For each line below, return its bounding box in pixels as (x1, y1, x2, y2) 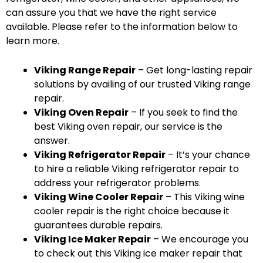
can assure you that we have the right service (6, 5, 217, 19)
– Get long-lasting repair (136, 63, 252, 77)
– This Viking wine (163, 190, 245, 204)
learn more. (6, 33, 59, 48)
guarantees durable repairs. (34, 218, 163, 232)
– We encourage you (151, 232, 248, 246)
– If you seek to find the (129, 105, 238, 119)
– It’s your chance (166, 147, 250, 161)
